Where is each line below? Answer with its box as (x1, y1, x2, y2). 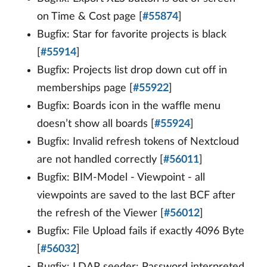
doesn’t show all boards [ (37, 119, 154, 130)
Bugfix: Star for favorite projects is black (37, 29, 226, 41)
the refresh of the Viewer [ (37, 208, 164, 219)
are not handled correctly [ (37, 154, 163, 166)
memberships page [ (37, 83, 133, 94)
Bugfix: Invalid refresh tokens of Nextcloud (37, 136, 239, 148)
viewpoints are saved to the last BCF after (37, 190, 235, 201)
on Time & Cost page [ (37, 11, 142, 23)
